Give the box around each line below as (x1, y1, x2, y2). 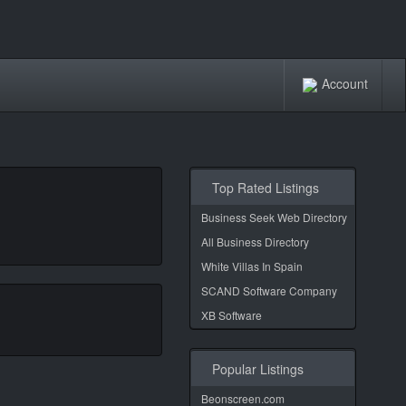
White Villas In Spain (201, 258, 303, 274)
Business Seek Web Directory (201, 209, 347, 225)
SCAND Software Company (201, 283, 337, 298)
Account (322, 73, 368, 92)
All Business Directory (201, 234, 309, 249)
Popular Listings (205, 360, 304, 378)
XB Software (201, 307, 262, 323)
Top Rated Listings (205, 179, 319, 197)
